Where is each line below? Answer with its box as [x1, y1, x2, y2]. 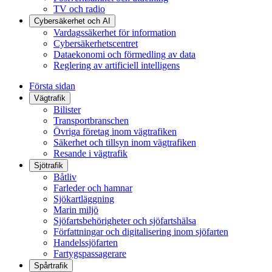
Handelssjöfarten [53, 237, 118, 248]
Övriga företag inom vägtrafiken [53, 126, 177, 137]
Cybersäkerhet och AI [34, 16, 110, 25]
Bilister [53, 104, 81, 115]
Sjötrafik [34, 161, 63, 170]
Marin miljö [53, 205, 98, 215]
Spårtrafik [34, 261, 68, 270]
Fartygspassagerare [53, 248, 126, 259]
